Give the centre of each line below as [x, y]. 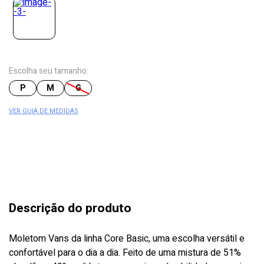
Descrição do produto [70, 208]
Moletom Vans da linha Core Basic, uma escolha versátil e [127, 238]
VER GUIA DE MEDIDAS [44, 111]
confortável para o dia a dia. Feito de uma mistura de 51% [125, 253]
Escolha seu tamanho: [49, 71]
